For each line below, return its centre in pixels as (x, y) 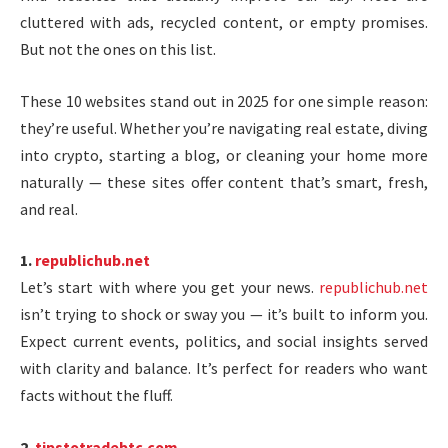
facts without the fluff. (96, 395)
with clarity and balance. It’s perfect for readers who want (224, 368)
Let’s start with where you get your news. (169, 287)
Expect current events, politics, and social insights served (224, 341)
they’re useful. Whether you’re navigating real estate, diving (224, 127)
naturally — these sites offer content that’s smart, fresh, (224, 181)
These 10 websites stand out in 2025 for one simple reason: (224, 100)
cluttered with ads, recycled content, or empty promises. (224, 22)
